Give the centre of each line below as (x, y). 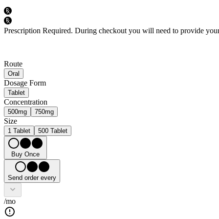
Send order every (32, 178)
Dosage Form (25, 83)
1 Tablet (19, 131)
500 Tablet (53, 131)
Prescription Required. (38, 31)
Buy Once (25, 154)
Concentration (26, 102)
